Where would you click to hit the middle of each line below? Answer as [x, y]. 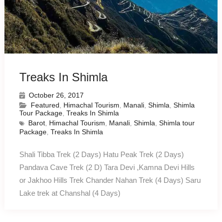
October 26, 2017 [56, 95]
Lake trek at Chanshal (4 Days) [70, 193]
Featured [45, 105]
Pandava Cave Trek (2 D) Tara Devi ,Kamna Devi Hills [107, 167]
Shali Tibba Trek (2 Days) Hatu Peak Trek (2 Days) [101, 154]
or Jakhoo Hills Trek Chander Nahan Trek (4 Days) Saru [110, 180]
